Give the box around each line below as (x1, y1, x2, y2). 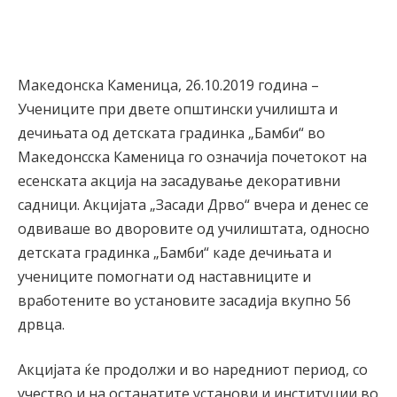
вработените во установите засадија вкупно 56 (18, 290, 351, 310)
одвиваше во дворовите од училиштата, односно (18, 218, 370, 238)
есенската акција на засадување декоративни (18, 170, 340, 191)
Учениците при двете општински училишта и (18, 98, 338, 119)
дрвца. (18, 314, 65, 334)
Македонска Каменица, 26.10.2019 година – (18, 74, 319, 95)
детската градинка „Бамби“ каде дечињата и (18, 242, 331, 262)
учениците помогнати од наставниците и (18, 266, 311, 286)
